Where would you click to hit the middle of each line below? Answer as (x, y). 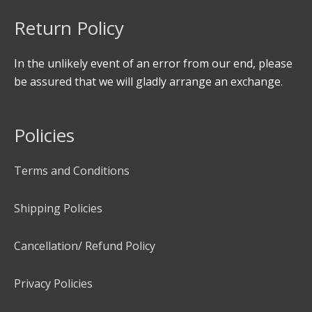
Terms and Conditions (72, 170)
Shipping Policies (58, 208)
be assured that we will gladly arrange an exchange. (148, 81)
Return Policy (69, 28)
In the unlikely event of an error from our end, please (153, 63)
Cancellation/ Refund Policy (85, 245)
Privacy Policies (53, 283)
